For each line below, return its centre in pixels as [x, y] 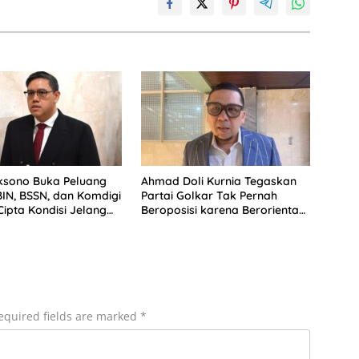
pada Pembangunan [196, 225]
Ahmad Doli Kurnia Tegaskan [218, 182]
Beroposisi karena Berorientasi [224, 210]
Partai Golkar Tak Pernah [209, 196]
